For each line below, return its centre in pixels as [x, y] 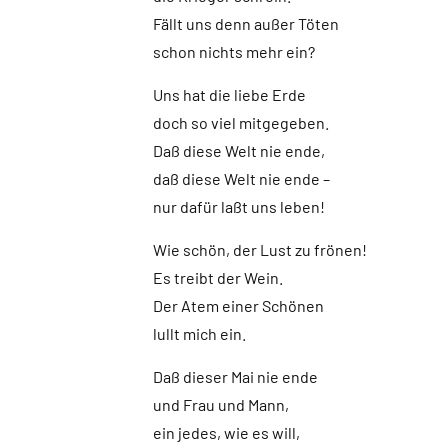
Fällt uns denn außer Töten [245, 23]
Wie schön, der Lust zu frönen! [259, 249]
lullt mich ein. [199, 333]
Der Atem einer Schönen [238, 305]
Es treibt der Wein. [217, 277]
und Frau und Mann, [220, 404]
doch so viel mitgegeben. [240, 122]
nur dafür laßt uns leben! [238, 206]
